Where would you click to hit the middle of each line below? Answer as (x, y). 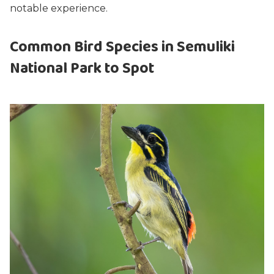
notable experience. (59, 8)
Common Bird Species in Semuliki (122, 47)
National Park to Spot (82, 68)
